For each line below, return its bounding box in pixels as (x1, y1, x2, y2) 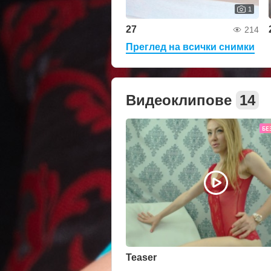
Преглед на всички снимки (126, 42, 255, 53)
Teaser (126, 252, 157, 263)
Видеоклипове (126, 91, 236, 108)
